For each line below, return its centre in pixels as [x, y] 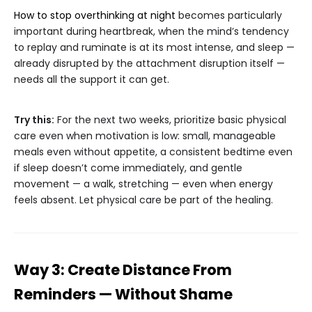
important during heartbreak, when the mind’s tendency [151, 32]
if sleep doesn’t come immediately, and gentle [128, 168]
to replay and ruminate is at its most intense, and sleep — [154, 48]
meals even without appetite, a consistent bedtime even [153, 152]
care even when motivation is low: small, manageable [145, 136]
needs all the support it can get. [92, 80]
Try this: [34, 120]
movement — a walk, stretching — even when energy [143, 184]
